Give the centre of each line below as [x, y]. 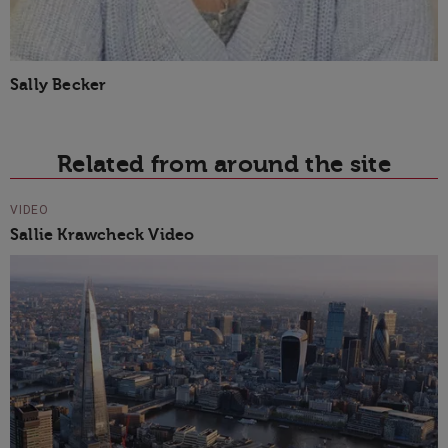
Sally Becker [58, 84]
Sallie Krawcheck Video [102, 234]
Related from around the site [224, 163]
